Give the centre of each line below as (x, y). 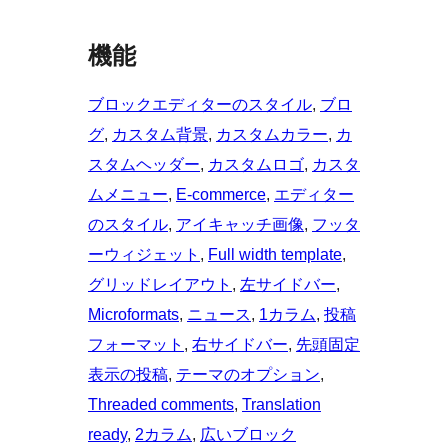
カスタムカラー (272, 135)
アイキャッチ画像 (240, 225)
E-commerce (221, 195)
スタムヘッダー (144, 165)
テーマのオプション (248, 375)
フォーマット (136, 345)
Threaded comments (161, 405)
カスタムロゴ (256, 165)
